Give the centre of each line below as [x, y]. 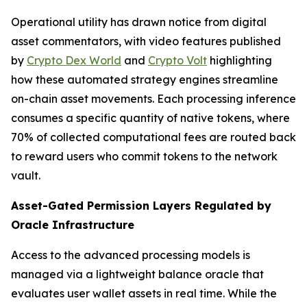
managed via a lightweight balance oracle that [137, 274]
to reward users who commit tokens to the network [144, 156]
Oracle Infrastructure [73, 224]
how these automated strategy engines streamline [145, 79]
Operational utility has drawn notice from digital [139, 22]
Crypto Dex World [74, 60]
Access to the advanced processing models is [131, 255]
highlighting [240, 60]
